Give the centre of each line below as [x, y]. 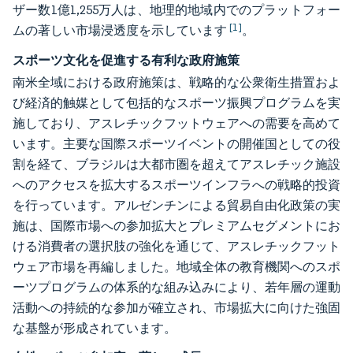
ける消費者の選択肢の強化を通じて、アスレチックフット [176, 246]
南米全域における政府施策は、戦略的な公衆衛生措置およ [176, 82]
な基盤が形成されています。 [95, 328]
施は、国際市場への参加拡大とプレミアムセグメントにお [176, 226]
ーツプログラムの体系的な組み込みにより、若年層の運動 [176, 287]
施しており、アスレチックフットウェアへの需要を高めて [176, 123]
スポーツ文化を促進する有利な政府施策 [126, 60]
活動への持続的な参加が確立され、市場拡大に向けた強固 [176, 308]
